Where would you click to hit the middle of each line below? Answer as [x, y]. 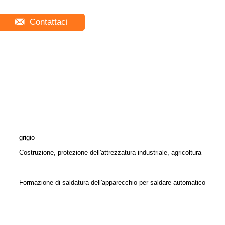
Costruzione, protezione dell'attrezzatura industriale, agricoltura [110, 152]
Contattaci [47, 22]
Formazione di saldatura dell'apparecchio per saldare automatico [112, 183]
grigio [27, 137]
